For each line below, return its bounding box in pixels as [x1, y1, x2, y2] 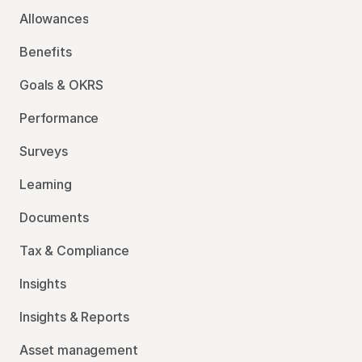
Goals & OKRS [19, 77, 104, 93]
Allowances [19, 11, 89, 27]
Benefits [19, 44, 72, 60]
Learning [19, 176, 72, 192]
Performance [19, 110, 99, 126]
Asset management [19, 342, 138, 358]
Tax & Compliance [19, 242, 129, 259]
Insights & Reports [19, 309, 130, 325]
